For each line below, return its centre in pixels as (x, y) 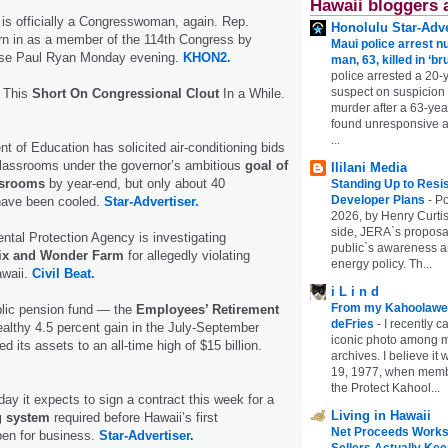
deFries (354, 323)
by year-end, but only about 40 (137, 183)
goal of (264, 165)
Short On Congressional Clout (125, 93)
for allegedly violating (189, 255)
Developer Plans (379, 199)
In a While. (252, 93)
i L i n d (355, 291)
